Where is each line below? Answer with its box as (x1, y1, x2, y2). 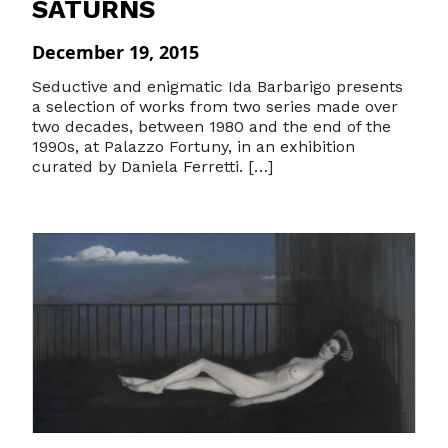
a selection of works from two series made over (32, 97, 398, 116)
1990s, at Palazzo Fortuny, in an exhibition (32, 137, 355, 156)
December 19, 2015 (32, 40, 199, 64)
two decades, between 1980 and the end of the (32, 117, 391, 136)
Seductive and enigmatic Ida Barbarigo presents (32, 77, 403, 96)
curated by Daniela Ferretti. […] (32, 157, 273, 176)
